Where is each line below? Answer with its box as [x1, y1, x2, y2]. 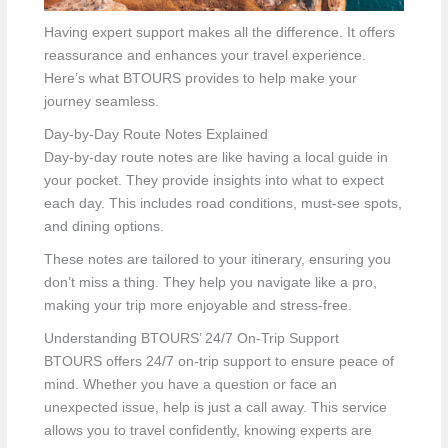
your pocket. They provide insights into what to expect [43, 172, 384, 188]
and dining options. [43, 218, 164, 234]
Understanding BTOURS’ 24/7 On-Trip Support [43, 330, 339, 346]
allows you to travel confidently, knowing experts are [43, 422, 372, 438]
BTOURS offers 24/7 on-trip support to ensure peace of [43, 353, 394, 369]
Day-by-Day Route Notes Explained [43, 126, 268, 142]
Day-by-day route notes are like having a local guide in [43, 149, 388, 165]
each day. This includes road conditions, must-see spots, [43, 195, 402, 211]
